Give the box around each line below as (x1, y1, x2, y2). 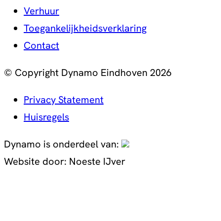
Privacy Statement (24, 93, 104, 106)
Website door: (4, 154, 69, 168)
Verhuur (24, 4, 59, 17)
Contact (24, 38, 59, 52)
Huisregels (24, 110, 69, 123)
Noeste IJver (69, 154, 125, 168)
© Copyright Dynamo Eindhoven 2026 (4, 66, 172, 79)
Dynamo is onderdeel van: (4, 137, 119, 150)
